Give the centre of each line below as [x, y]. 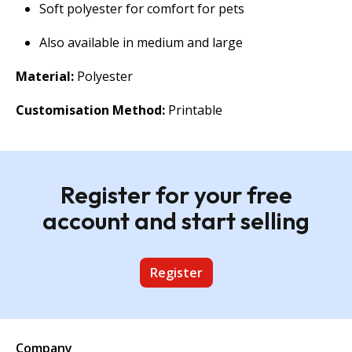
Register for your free [176, 195]
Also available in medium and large [141, 43]
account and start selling [176, 221]
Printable [194, 110]
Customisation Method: [90, 110]
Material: [45, 77]
